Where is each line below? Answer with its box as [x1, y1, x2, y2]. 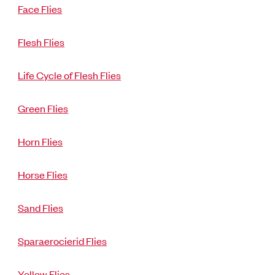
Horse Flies [18, 167, 68, 181]
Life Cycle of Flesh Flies [18, 68, 122, 82]
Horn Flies [18, 134, 63, 148]
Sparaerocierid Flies [18, 233, 107, 247]
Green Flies [18, 101, 69, 115]
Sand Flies [18, 200, 64, 214]
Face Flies [18, 1, 63, 15]
